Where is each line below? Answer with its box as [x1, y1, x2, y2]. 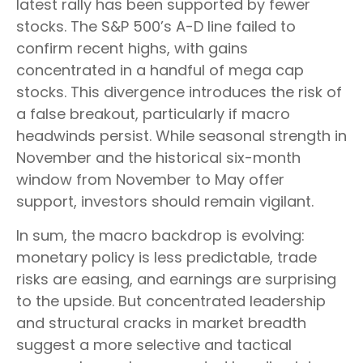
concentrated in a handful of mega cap [16, 60, 304, 81]
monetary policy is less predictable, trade [16, 247, 317, 268]
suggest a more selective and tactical [16, 335, 292, 356]
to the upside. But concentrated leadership [16, 291, 326, 312]
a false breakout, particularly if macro [16, 104, 290, 125]
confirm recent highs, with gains [16, 38, 248, 59]
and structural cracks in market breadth [16, 313, 306, 334]
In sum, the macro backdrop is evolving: [16, 225, 305, 246]
